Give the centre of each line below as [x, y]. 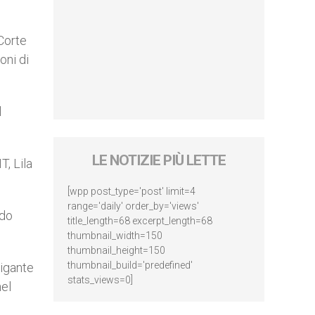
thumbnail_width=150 [115, 236]
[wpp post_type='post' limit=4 [131, 191]
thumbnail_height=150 [116, 250]
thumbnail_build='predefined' [130, 265]
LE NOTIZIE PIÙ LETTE [159, 160]
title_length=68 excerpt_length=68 [140, 221]
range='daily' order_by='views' [133, 206]
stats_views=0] [100, 280]
